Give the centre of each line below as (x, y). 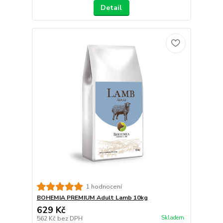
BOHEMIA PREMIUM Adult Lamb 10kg (92, 198)
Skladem (172, 218)
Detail (111, 7)
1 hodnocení (104, 186)
